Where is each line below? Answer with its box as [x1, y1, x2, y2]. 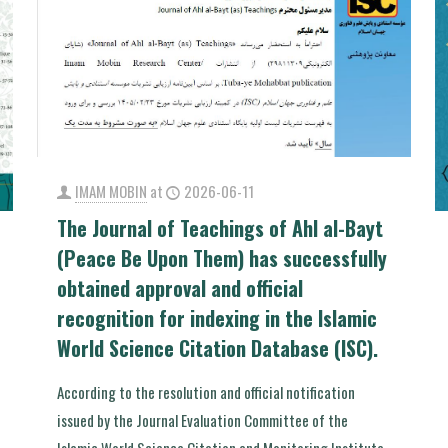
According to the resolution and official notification [56, 381, 355, 404]
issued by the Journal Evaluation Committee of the [56, 409, 348, 432]
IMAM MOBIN [74, 180, 147, 203]
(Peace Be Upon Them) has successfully [56, 243, 387, 274]
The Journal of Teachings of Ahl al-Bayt [56, 213, 383, 244]
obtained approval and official [56, 273, 303, 304]
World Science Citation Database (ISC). [56, 333, 378, 364]
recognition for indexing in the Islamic [56, 303, 377, 334]
